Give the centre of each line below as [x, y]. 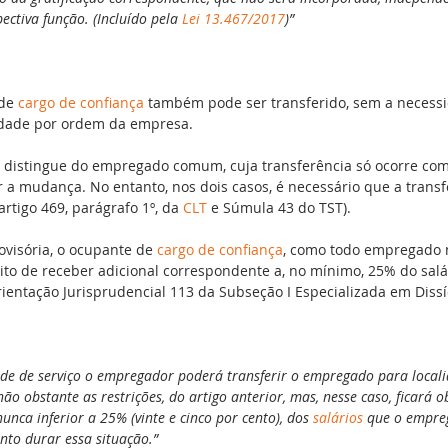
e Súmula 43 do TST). [279, 207]
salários [338, 417]
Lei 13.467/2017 [233, 18]
